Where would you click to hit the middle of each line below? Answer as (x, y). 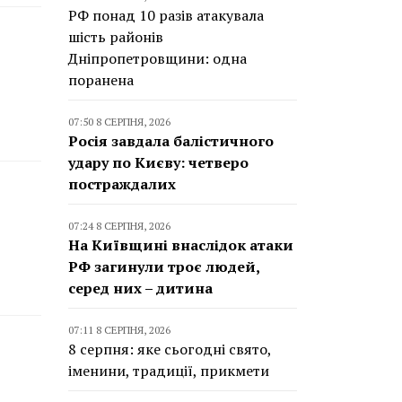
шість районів (116, 37)
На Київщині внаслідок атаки (181, 245)
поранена (101, 80)
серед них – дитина (140, 288)
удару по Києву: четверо (158, 162)
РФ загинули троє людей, (164, 267)
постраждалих (122, 184)
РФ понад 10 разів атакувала (166, 15)
